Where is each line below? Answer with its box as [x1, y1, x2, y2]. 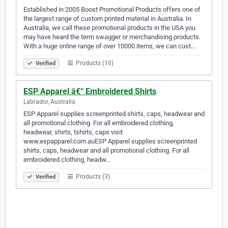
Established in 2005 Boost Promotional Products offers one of [23, 6, 201, 14]
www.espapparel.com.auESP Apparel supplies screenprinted [23, 137, 197, 146]
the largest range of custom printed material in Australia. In [23, 15, 191, 23]
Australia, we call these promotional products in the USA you [23, 24, 195, 32]
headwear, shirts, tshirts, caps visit [23, 128, 123, 136]
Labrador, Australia [23, 98, 75, 106]
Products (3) [74, 173, 110, 181]
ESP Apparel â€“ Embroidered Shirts [23, 87, 156, 97]
